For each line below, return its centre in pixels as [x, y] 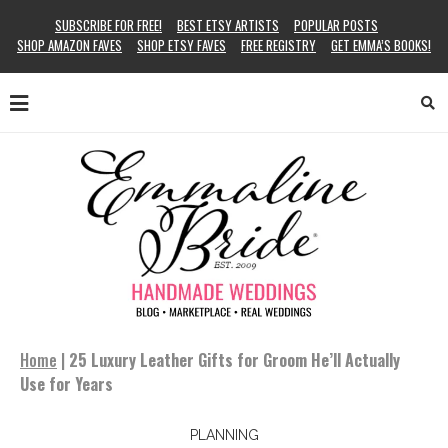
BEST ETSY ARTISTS [228, 25]
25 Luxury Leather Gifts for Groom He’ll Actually [234, 360]
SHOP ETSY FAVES [181, 45]
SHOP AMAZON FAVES [69, 45]
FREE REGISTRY [278, 45]
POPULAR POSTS [336, 25]
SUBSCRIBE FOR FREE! [108, 25]
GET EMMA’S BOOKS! [381, 45]
